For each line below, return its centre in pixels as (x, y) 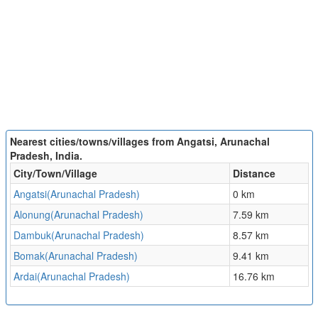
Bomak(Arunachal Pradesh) (75, 256)
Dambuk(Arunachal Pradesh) (78, 235)
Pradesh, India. (46, 156)
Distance (254, 174)
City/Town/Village (55, 174)
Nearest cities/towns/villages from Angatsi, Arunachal (139, 142)
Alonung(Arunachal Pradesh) (78, 215)
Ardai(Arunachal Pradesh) (71, 276)
